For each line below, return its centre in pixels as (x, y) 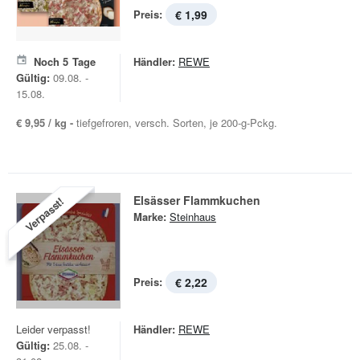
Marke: (150, 217)
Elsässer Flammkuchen (197, 200)
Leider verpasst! (53, 329)
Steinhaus (193, 217)
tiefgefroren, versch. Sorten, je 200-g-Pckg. (177, 123)
